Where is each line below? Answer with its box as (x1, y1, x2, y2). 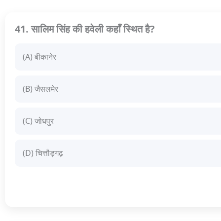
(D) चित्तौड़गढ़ (23, 147, 63, 159)
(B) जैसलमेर (23, 83, 58, 95)
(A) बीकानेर (23, 51, 56, 63)
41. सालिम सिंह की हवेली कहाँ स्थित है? (15, 22, 155, 36)
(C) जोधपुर (23, 115, 54, 127)
